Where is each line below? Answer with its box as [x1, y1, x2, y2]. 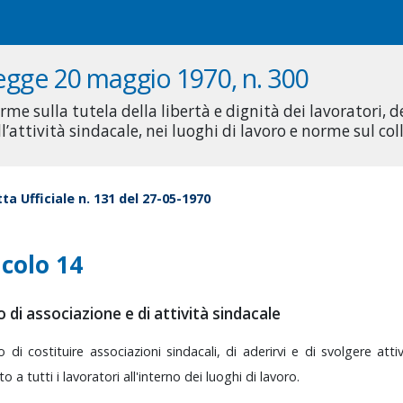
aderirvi [242, 343, 292, 361]
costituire [28, 343, 90, 361]
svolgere [320, 343, 378, 361]
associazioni [89, 343, 166, 361]
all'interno [123, 368, 184, 386]
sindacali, [166, 343, 227, 361]
